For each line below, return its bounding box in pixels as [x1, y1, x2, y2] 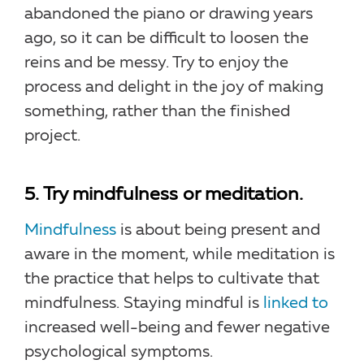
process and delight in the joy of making [24, 79, 323, 96]
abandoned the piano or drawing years [24, 6, 313, 23]
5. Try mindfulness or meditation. [24, 185, 303, 205]
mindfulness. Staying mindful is [24, 295, 263, 312]
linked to [263, 295, 328, 312]
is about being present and [116, 222, 320, 239]
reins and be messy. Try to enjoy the [24, 54, 288, 71]
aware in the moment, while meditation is [24, 246, 335, 263]
